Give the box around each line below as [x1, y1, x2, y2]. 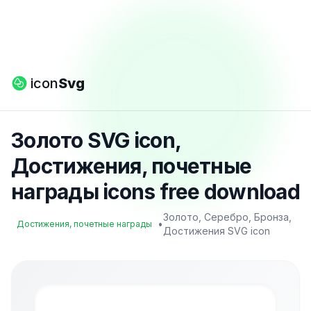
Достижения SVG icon [163, 225, 270, 237]
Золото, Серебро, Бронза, [163, 211, 292, 223]
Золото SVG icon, [11, 128, 180, 153]
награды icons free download [11, 179, 300, 204]
